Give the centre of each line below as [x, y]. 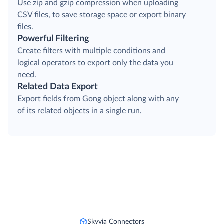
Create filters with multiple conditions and [91, 51]
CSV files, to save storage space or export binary [102, 15]
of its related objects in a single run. [80, 111]
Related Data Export [58, 87]
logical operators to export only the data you [95, 63]
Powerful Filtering [53, 39]
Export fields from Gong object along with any [98, 99]
